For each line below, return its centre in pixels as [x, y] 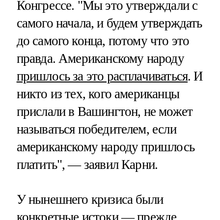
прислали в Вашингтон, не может [105, 111]
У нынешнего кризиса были [90, 199]
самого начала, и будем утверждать [109, 23]
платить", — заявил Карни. [87, 164]
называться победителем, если [96, 129]
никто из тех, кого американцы [98, 94]
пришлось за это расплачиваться [102, 76]
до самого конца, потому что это [103, 41]
